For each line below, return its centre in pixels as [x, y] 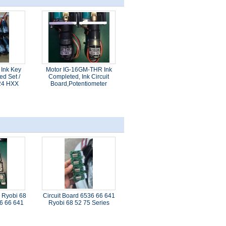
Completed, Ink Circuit [79, 77]
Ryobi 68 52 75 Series [79, 203]
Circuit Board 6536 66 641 [79, 196]
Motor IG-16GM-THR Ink [79, 70]
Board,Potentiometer [79, 84]
